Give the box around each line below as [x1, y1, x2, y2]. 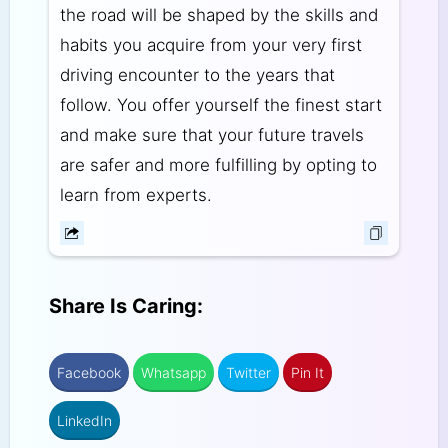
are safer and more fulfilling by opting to [59, 155, 377, 176]
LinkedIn [56, 412, 112, 430]
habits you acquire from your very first [59, 35, 362, 56]
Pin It [290, 364, 324, 382]
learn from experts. [59, 185, 212, 206]
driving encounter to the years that [59, 65, 335, 86]
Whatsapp [140, 364, 206, 382]
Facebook [56, 364, 121, 382]
